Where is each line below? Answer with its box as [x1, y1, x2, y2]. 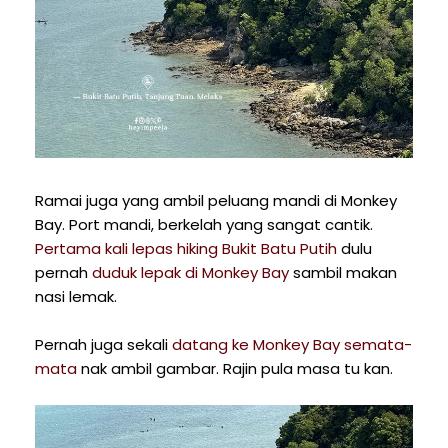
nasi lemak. [35, 285, 121, 307]
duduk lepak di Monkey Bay [92, 261, 289, 283]
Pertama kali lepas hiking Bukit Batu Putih [35, 237, 337, 259]
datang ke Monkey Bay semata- [172, 333, 412, 355]
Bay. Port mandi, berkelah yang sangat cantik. [35, 213, 373, 235]
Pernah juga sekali [35, 333, 172, 355]
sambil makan [289, 261, 397, 283]
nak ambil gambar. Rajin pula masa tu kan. [77, 357, 393, 379]
